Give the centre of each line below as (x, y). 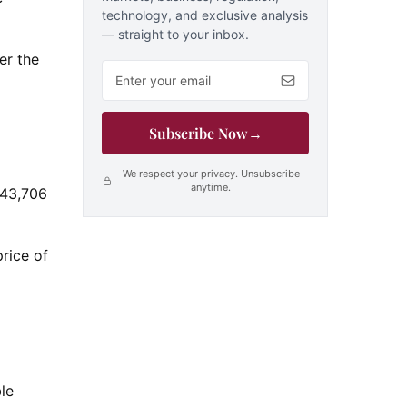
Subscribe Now (198, 133)
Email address (149, 68)
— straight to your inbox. (175, 34)
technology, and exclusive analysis (205, 15)
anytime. (211, 187)
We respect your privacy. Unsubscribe (211, 174)
